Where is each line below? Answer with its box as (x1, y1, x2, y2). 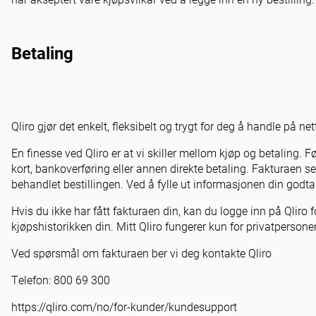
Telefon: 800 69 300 (11, 272, 110, 287)
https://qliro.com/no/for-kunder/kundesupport (11, 298, 237, 314)
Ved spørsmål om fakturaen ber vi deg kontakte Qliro (11, 245, 272, 260)
